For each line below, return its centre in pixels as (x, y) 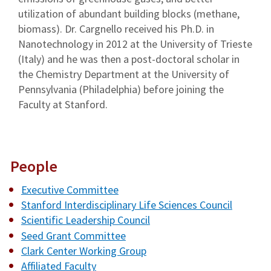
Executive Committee (70, 189)
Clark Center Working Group (83, 250)
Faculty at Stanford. (63, 104)
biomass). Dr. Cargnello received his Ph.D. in (116, 29)
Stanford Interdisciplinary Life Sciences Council (126, 205)
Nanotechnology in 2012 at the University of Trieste (135, 44)
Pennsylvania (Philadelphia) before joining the (121, 89)
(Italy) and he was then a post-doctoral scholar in (129, 59)
